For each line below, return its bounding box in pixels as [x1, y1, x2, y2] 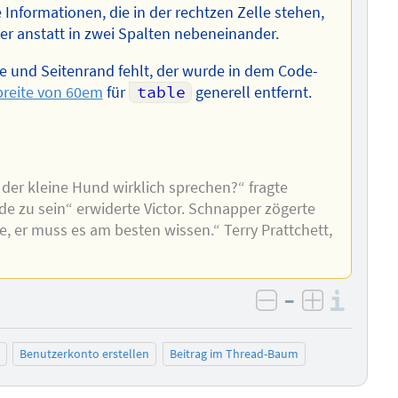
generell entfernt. [191, 82, 312, 102]
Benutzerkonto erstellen [20, 346, 150, 362]
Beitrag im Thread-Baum [169, 346, 298, 362]
